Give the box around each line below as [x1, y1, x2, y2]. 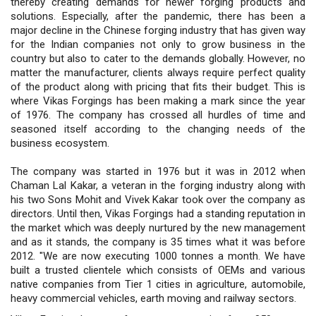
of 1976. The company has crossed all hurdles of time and [11, 108, 305, 121]
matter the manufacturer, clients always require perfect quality [11, 66, 305, 79]
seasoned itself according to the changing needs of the [11, 122, 305, 135]
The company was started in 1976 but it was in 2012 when [11, 164, 305, 178]
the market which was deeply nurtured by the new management [11, 221, 305, 234]
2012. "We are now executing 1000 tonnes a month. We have [11, 249, 305, 262]
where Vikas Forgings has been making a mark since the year [11, 94, 305, 107]
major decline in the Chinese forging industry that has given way [11, 23, 305, 37]
